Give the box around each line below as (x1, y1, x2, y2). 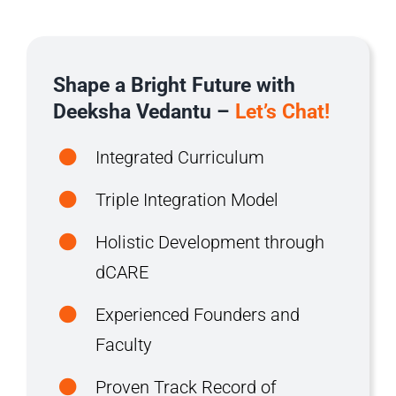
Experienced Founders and (95, 304, 300, 326)
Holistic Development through (95, 232, 324, 254)
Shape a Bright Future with (52, 72, 295, 98)
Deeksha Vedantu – (52, 99, 235, 125)
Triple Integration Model (95, 189, 278, 211)
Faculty (95, 334, 152, 356)
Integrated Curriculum (95, 147, 264, 169)
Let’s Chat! (234, 99, 330, 125)
